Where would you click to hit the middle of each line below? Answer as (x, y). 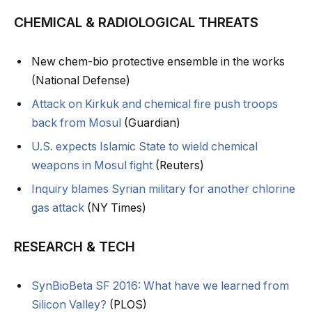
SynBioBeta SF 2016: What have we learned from (160, 286)
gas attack (58, 208)
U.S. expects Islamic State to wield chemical (145, 146)
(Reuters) (178, 165)
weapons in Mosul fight (92, 165)
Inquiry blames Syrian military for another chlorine (163, 189)
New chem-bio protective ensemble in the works (158, 61)
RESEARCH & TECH (75, 247)
